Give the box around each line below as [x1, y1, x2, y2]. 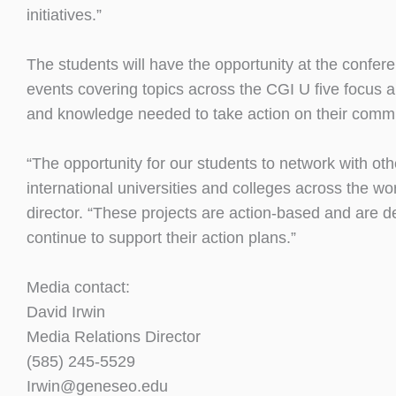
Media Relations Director [27, 328, 201, 346]
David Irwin [27, 303, 105, 322]
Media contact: [27, 278, 130, 297]
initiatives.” [27, 6, 102, 25]
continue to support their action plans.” [27, 229, 296, 247]
